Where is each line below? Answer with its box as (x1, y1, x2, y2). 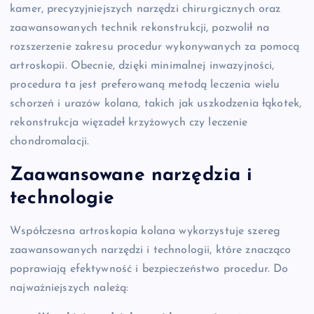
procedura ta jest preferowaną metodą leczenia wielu (10, 79, 280, 91)
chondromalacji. (10, 136, 90, 148)
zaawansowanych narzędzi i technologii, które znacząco (10, 245, 292, 257)
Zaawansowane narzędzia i (10, 165, 253, 185)
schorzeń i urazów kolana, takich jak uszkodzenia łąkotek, (10, 98, 302, 110)
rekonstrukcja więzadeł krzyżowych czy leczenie (10, 117, 248, 129)
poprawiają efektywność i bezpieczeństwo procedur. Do (10, 264, 289, 275)
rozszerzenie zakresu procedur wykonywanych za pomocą (10, 41, 300, 53)
